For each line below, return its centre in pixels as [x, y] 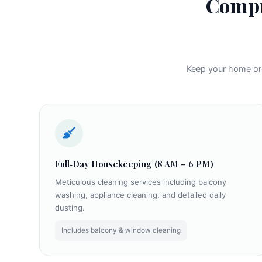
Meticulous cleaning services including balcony [140, 182]
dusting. [70, 208]
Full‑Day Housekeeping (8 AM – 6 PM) [134, 163]
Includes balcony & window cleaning [121, 231]
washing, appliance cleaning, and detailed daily [140, 195]
